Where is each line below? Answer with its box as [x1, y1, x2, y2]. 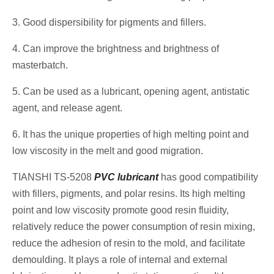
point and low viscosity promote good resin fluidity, [12, 205, 229, 216]
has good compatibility [158, 172, 258, 183]
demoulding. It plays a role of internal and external [12, 254, 228, 265]
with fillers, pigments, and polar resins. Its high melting [12, 188, 245, 199]
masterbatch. [12, 60, 68, 71]
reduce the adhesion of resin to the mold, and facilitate [12, 238, 245, 249]
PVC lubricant [94, 172, 158, 183]
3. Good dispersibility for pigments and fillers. [12, 17, 206, 28]
